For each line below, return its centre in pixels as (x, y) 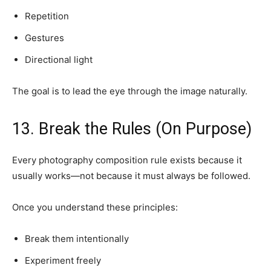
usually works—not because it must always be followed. (131, 175)
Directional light (59, 59)
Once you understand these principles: (95, 207)
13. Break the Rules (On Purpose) (132, 129)
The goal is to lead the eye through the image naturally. (130, 91)
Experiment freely (63, 260)
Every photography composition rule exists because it (127, 160)
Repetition (47, 16)
